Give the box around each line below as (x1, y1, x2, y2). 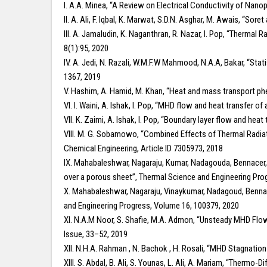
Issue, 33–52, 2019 (64, 229, 128, 240)
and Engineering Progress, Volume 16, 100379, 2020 (64, 200, 239, 211)
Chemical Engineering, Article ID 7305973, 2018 (64, 143, 223, 154)
